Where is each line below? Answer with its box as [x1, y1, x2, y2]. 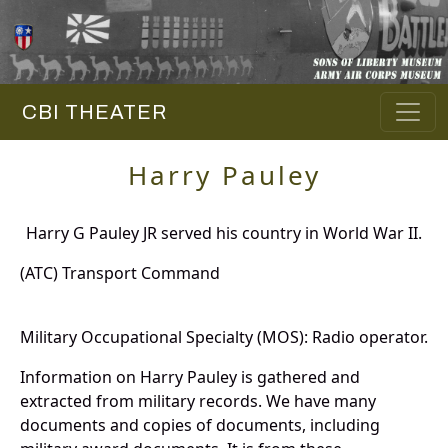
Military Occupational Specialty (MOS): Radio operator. [20, 326, 428, 349]
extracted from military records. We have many [20, 390, 376, 413]
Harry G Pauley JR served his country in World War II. [26, 222, 422, 245]
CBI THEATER [12, 101, 167, 124]
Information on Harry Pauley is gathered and [20, 366, 360, 389]
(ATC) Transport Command [20, 262, 220, 285]
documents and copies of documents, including [20, 414, 380, 437]
